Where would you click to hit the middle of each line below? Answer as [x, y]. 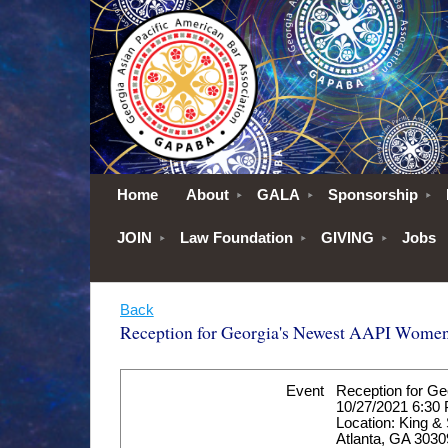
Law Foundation [236, 238]
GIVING [347, 238]
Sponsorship [372, 195]
